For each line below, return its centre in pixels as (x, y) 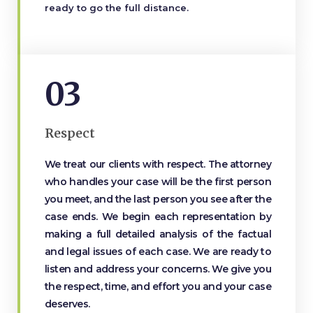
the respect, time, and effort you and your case (158, 286)
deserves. (67, 304)
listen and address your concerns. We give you (158, 269)
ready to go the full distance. (117, 7)
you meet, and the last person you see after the (158, 199)
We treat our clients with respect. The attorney (158, 164)
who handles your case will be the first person (158, 181)
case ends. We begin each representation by (158, 216)
